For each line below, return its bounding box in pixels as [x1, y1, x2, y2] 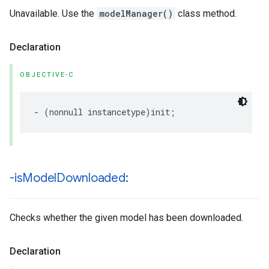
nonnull [49, 106, 83, 118]
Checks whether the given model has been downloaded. [10, 212, 243, 223]
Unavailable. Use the [10, 8, 97, 19]
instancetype [88, 106, 145, 118]
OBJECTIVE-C [20, 71, 74, 79]
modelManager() [99, 8, 173, 19]
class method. [175, 8, 237, 19]
